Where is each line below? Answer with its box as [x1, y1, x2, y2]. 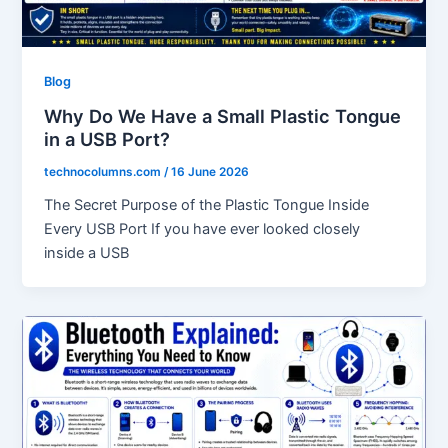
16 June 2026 [171, 164, 250, 179]
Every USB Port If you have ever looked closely [44, 219, 361, 238]
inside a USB [44, 243, 130, 262]
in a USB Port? [44, 128, 171, 151]
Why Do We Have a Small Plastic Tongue [44, 105, 402, 128]
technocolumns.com [44, 164, 165, 179]
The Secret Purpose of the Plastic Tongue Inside [44, 195, 370, 214]
